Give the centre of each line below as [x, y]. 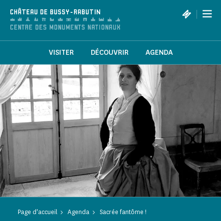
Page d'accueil [37, 212]
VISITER [61, 53]
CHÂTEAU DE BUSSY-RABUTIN [55, 13]
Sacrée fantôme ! [123, 212]
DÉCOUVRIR [110, 53]
